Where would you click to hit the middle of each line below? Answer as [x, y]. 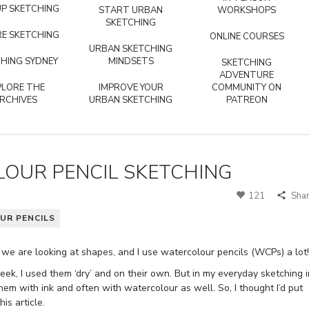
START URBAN [131, 10]
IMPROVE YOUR [131, 87]
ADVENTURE [247, 75]
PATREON [247, 100]
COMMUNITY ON [247, 87]
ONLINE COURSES [247, 36]
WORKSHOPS [247, 10]
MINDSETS [131, 61]
